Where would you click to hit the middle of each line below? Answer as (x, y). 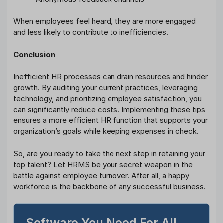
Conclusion (34, 54)
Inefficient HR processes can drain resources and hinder (111, 77)
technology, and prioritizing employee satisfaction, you (108, 99)
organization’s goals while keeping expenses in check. (106, 131)
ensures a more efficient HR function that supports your (111, 120)
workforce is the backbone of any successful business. (110, 186)
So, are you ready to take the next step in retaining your (109, 153)
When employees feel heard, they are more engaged (105, 21)
